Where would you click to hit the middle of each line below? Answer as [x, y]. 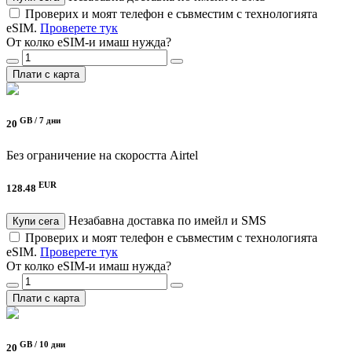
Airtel [184, 155]
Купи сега [36, 221]
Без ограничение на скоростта [86, 155]
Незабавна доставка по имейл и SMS [167, 220]
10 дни [52, 344]
